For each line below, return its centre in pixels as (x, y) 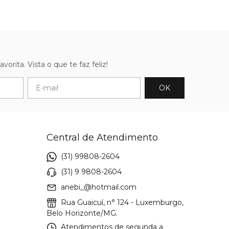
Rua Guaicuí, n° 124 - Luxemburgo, (121, 202)
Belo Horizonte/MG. (82, 213)
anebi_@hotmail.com (99, 187)
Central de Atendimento (102, 137)
